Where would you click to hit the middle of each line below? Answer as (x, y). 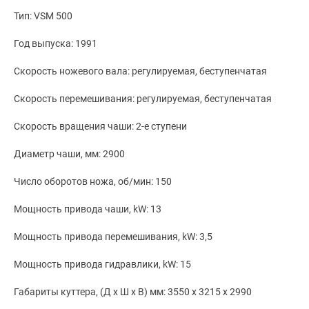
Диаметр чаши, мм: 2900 (69, 154)
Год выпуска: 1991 (56, 44)
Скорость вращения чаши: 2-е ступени (100, 127)
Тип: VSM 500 (43, 16)
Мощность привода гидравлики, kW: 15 (102, 265)
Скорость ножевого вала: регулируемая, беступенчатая (140, 71)
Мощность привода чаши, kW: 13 (88, 209)
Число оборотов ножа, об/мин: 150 (93, 182)
